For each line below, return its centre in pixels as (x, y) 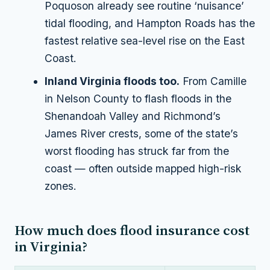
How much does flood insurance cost (132, 230)
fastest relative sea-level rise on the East (145, 40)
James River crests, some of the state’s (142, 133)
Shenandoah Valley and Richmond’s (133, 116)
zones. (61, 186)
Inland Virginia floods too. (112, 81)
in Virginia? (51, 246)
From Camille (213, 81)
